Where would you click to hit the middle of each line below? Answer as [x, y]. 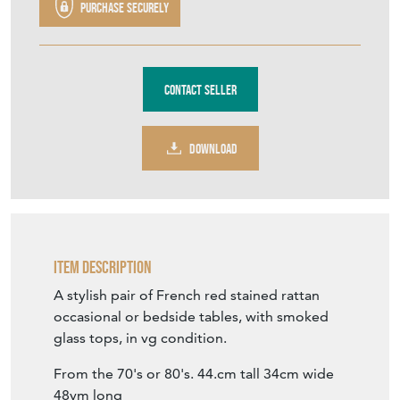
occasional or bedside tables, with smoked [191, 317]
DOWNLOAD [213, 148]
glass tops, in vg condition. [140, 338]
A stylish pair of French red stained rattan [187, 296]
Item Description [103, 267]
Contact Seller [200, 89]
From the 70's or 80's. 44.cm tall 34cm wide [196, 374]
